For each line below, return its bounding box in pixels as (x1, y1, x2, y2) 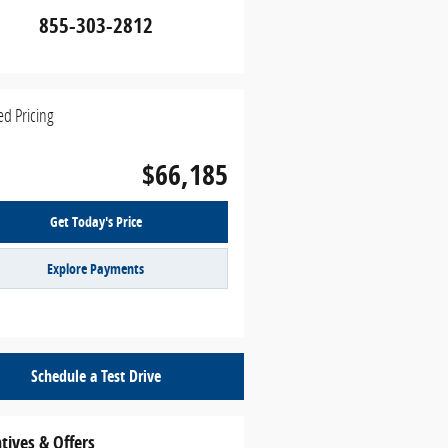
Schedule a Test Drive (30, 365, 161, 388)
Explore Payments (47, 258, 145, 278)
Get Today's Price (49, 212, 142, 232)
